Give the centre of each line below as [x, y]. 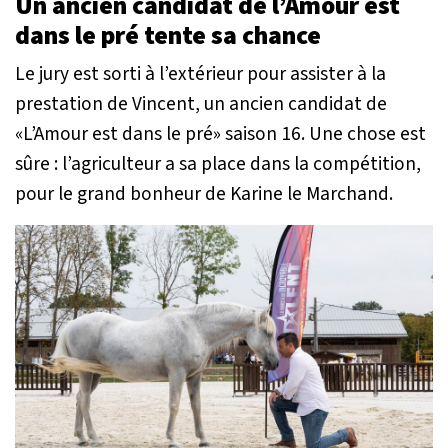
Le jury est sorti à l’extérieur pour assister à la [200, 73]
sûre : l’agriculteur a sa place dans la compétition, [218, 163]
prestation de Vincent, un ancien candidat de [201, 103]
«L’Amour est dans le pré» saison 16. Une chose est [220, 133]
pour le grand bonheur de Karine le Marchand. [204, 193]
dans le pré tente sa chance [168, 35]
